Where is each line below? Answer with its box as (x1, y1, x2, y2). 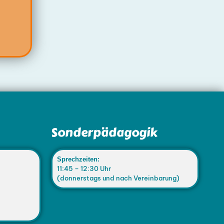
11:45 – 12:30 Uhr (56, 164, 111, 172)
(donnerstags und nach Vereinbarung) (56, 173, 179, 182)
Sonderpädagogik (50, 122, 157, 141)
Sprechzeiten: (56, 155, 99, 163)
